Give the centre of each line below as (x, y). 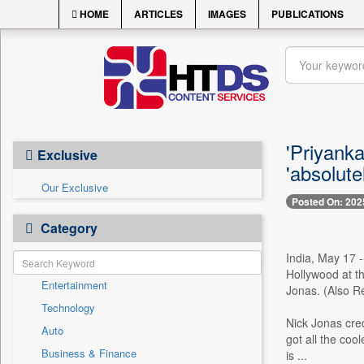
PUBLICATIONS (308, 14)
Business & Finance (89, 353)
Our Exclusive (75, 187)
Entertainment (74, 285)
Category (67, 228)
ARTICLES (158, 14)
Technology (68, 308)
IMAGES (227, 14)
